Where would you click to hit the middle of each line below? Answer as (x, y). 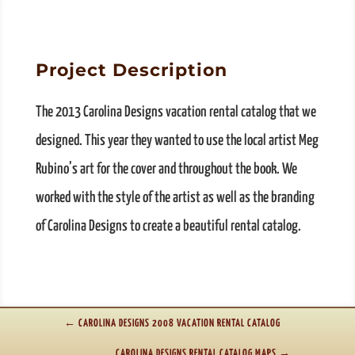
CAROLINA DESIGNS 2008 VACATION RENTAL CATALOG (179, 324)
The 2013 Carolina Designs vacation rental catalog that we (176, 113)
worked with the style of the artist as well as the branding (175, 198)
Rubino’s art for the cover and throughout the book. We (166, 170)
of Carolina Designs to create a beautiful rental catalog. (168, 227)
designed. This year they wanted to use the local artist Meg (177, 141)
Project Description (131, 71)
